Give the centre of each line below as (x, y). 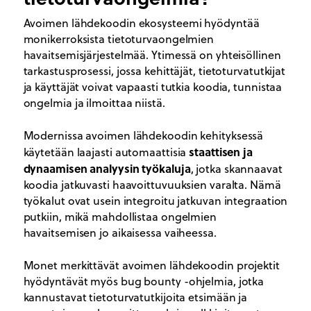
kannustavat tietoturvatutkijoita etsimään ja (135, 297)
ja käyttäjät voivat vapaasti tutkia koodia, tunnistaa (153, 86)
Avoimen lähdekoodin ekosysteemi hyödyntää (141, 23)
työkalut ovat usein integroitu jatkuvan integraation (155, 200)
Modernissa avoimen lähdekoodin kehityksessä (143, 135)
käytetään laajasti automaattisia (106, 152)
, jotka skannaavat (236, 168)
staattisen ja (221, 151)
